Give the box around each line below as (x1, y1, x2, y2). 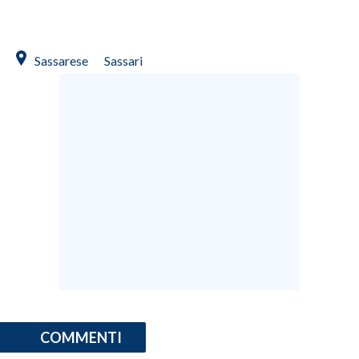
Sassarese (34, 52, 88, 68)
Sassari (104, 52, 143, 68)
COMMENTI (40, 328, 122, 346)
